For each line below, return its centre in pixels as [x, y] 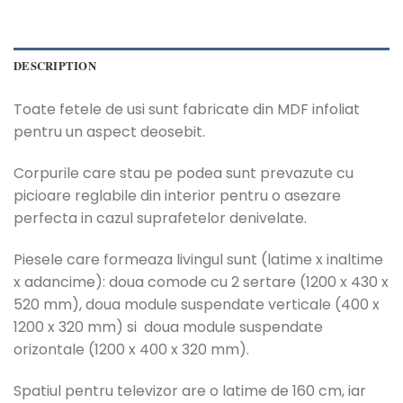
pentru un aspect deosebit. [109, 132]
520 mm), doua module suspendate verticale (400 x [197, 304]
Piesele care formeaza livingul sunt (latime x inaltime [198, 259]
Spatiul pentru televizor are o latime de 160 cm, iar [190, 390]
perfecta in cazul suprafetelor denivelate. [160, 219]
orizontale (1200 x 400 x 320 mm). [131, 349]
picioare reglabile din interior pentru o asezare [177, 196]
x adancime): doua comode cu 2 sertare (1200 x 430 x [201, 282]
